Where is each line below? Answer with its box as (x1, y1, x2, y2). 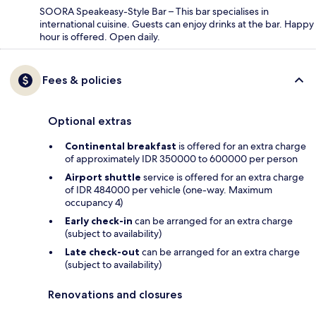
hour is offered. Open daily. (39, 30, 160, 43)
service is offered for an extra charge (141, 170, 304, 183)
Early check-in (65, 214, 133, 227)
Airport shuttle (65, 170, 141, 183)
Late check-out (65, 245, 140, 258)
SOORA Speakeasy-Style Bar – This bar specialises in (39, 4, 269, 18)
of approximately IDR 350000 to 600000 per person (65, 152, 298, 165)
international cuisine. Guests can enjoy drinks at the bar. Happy (39, 17, 314, 30)
